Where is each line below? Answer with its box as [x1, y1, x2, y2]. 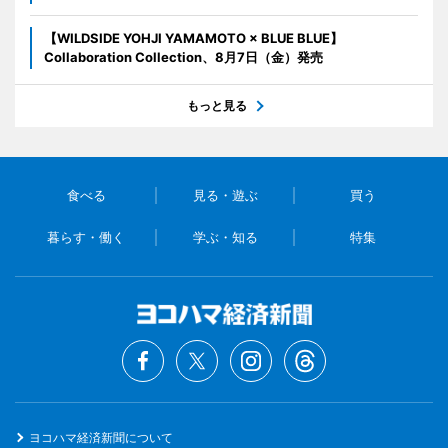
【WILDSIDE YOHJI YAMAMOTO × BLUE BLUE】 [44, 30, 343, 47]
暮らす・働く [47, 229, 126, 246]
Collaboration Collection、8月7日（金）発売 [44, 49, 323, 66]
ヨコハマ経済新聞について [29, 430, 173, 446]
